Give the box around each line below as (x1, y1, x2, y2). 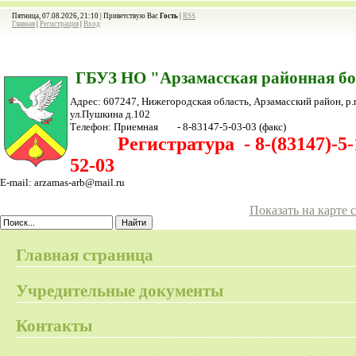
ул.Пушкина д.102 (70, 107, 153, 120)
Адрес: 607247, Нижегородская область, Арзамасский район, (70, 95, 346, 107)
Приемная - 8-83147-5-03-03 (114, 120, 259, 133)
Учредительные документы (16, 281, 223, 300)
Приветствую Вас (103, 12, 158, 20)
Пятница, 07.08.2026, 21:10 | (12, 12, 103, 20)
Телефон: (70, 120, 111, 133)
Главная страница (16, 246, 153, 265)
